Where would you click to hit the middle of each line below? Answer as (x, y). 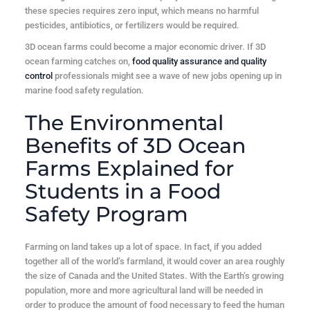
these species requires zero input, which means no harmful (142, 11)
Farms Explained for (129, 169)
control (38, 76)
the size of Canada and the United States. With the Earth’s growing (154, 276)
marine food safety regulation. (84, 91)
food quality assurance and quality (199, 62)
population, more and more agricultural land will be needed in (144, 291)
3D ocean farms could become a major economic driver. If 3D (145, 47)
